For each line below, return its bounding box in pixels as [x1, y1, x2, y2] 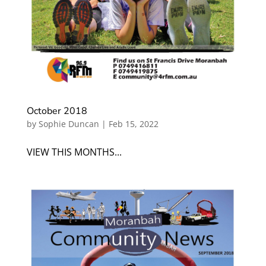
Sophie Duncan [38, 118, 99, 130]
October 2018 [26, 104, 87, 118]
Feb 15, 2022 [108, 118, 159, 130]
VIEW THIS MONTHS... [26, 145, 122, 159]
